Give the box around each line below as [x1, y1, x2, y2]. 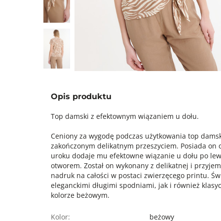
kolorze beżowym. [51, 190, 110, 200]
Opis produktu [51, 92, 111, 101]
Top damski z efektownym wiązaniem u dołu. [51, 111, 199, 121]
